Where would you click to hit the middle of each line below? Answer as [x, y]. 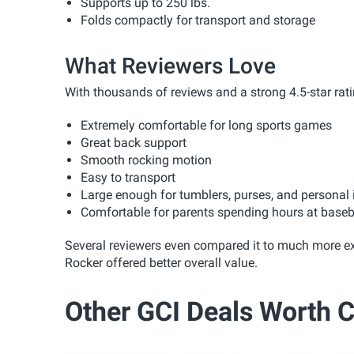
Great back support [134, 142]
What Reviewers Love [170, 66]
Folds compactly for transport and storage [198, 20]
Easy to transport [128, 177]
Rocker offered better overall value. [161, 262]
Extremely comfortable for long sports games [206, 125]
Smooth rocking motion [146, 160]
